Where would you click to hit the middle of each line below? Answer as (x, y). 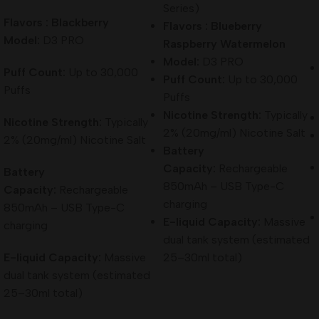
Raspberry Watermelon (224, 43)
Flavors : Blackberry (58, 22)
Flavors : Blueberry (213, 26)
